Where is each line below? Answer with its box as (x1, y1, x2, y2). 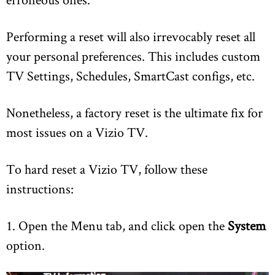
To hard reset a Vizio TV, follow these (6, 160, 207, 178)
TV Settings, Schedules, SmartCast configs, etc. (6, 67, 255, 85)
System (228, 217, 266, 234)
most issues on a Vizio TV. (6, 123, 148, 141)
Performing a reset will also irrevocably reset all (6, 28, 255, 45)
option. (6, 236, 45, 254)
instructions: (6, 180, 74, 198)
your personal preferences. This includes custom (6, 47, 260, 65)
